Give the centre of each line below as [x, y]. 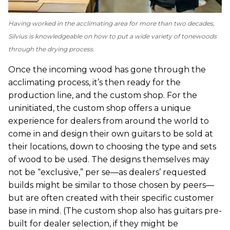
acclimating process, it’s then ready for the [94, 82]
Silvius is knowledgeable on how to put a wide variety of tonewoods [112, 36]
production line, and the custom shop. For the [103, 95]
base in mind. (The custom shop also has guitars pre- [115, 210]
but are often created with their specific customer [111, 198]
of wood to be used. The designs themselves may [109, 159]
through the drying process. [51, 49]
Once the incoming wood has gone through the [107, 69]
